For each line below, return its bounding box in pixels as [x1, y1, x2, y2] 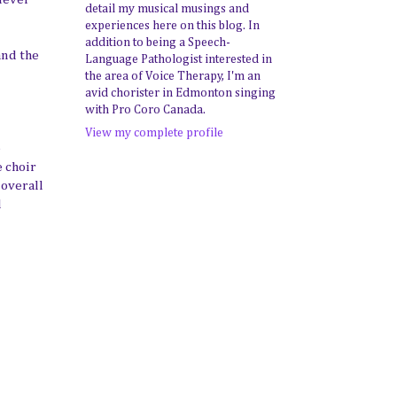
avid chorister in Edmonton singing [85, 87, 276, 99]
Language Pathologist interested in [85, 53, 272, 66]
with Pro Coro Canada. [85, 104, 206, 116]
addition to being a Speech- [85, 36, 230, 49]
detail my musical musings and [85, 3, 249, 15]
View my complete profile [85, 127, 223, 139]
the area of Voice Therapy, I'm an [85, 70, 261, 82]
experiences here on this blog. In [85, 19, 260, 32]
